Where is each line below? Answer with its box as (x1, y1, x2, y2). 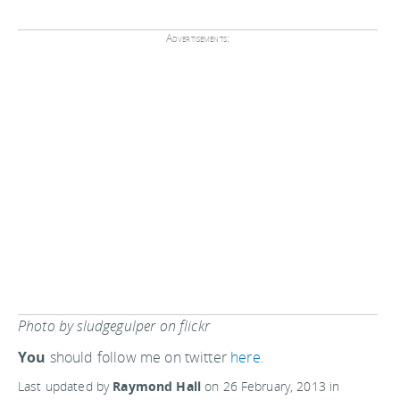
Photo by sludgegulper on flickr (18, 316, 210, 337)
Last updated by (18, 378, 113, 396)
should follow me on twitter (46, 347, 231, 368)
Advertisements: (165, 30, 230, 46)
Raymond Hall (112, 378, 201, 396)
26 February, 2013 (222, 378, 326, 396)
